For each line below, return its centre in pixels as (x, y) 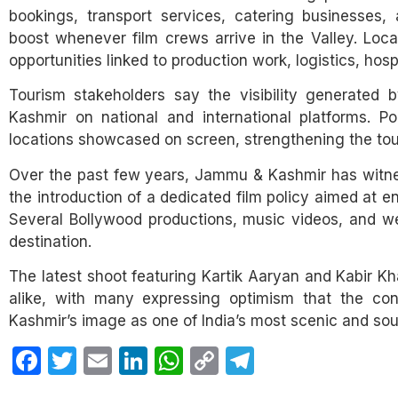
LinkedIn (201, 361)
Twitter (121, 361)
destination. (50, 241)
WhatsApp (253, 361)
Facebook (107, 361)
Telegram (314, 361)
